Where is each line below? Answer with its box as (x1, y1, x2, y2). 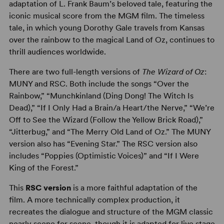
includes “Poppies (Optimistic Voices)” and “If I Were (8, 151, 199, 161)
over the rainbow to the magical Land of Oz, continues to (8, 35, 214, 45)
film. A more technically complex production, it (8, 195, 180, 205)
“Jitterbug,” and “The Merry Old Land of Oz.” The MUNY (8, 127, 210, 137)
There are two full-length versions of (8, 67, 142, 77)
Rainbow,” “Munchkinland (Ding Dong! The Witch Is (8, 91, 193, 101)
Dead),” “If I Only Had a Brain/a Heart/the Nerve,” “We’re (8, 103, 214, 113)
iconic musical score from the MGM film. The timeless (8, 11, 204, 21)
